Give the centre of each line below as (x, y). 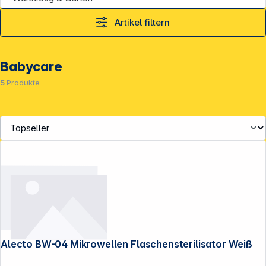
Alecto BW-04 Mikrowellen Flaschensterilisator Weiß (191, 244)
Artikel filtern (142, 23)
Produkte (23, 83)
